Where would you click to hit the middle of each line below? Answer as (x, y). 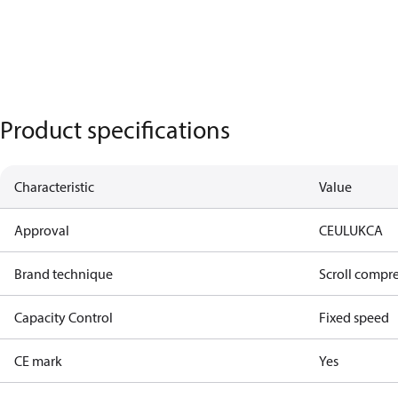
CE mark (38, 361)
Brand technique (64, 274)
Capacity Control (64, 317)
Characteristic (54, 187)
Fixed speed (354, 317)
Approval (42, 230)
